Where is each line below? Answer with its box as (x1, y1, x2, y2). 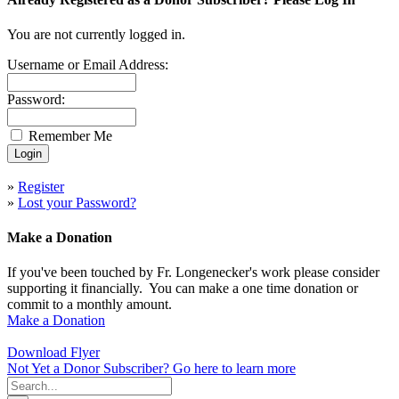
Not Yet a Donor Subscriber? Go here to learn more (7, 361, 296, 377)
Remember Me (28, 127, 112, 143)
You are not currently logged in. (7, 26, 185, 42)
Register (18, 178, 64, 194)
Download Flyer (7, 345, 100, 361)
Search (6, 376, 45, 392)
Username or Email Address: (7, 56, 168, 72)
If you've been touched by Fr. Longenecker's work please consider (7, 265, 379, 281)
